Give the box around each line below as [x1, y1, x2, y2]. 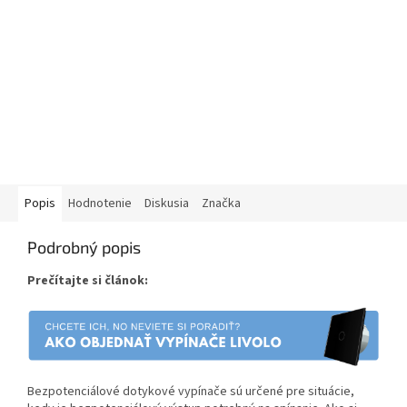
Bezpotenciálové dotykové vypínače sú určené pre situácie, [27, 382, 354, 402]
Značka [202, 194, 241, 213]
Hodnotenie [68, 194, 132, 213]
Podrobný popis [27, 237, 141, 258]
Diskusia [144, 194, 189, 213]
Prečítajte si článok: [27, 272, 148, 291]
